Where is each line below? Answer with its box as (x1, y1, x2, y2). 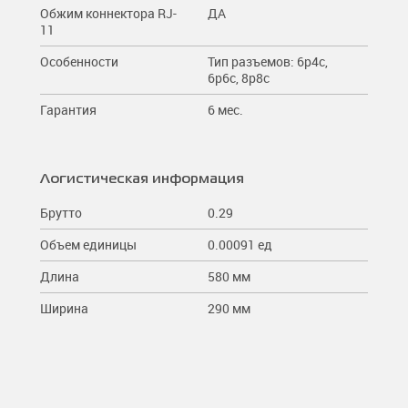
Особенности (40, 52, 118, 70)
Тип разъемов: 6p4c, (208, 52, 328, 70)
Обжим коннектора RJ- (40, 4, 177, 22)
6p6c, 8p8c (208, 68, 270, 87)
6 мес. (208, 100, 243, 118)
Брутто (40, 203, 82, 221)
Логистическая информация (40, 172, 244, 186)
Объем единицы (40, 235, 137, 253)
